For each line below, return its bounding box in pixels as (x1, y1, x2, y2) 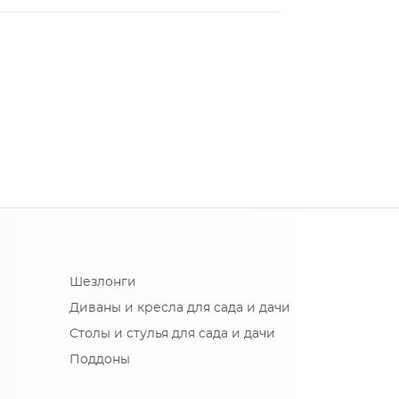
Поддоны (69, 354, 130, 367)
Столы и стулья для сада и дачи (69, 328, 275, 341)
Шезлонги (69, 276, 136, 289)
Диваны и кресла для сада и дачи (69, 302, 290, 315)
